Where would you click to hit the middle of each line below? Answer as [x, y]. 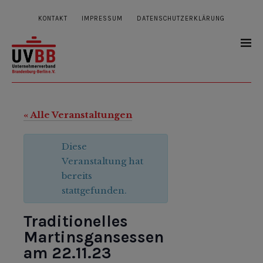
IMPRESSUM [102, 18]
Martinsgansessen [94, 237]
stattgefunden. [94, 191]
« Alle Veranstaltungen [78, 115]
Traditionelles [76, 222]
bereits [77, 176]
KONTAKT [53, 18]
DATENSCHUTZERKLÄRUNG [181, 18]
